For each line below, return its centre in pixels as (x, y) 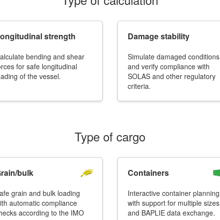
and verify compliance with (169, 66)
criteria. (139, 86)
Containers (148, 173)
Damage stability (159, 36)
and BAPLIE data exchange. (171, 213)
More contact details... (110, 82)
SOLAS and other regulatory (172, 76)
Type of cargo (110, 136)
